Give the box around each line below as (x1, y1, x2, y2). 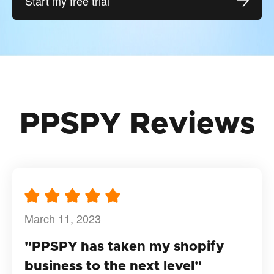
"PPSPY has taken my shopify (24, 240, 224, 254)
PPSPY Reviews (19, 108, 255, 139)
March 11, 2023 (24, 210, 101, 226)
